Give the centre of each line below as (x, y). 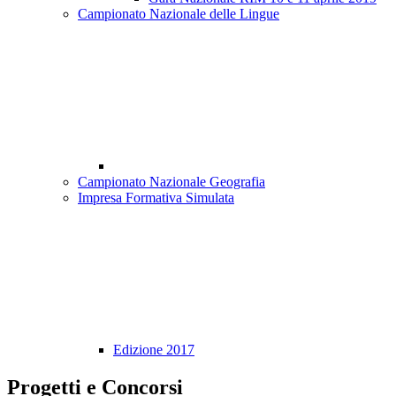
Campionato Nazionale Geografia (171, 182)
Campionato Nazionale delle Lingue (179, 14)
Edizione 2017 (154, 350)
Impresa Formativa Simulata (156, 198)
